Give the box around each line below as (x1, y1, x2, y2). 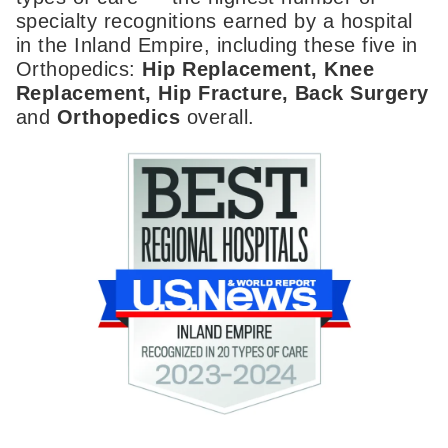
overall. (180, 106, 255, 129)
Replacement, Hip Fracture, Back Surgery (16, 82, 429, 105)
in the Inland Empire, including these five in (16, 34, 418, 57)
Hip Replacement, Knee (142, 58, 375, 81)
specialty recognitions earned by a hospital (16, 10, 413, 33)
